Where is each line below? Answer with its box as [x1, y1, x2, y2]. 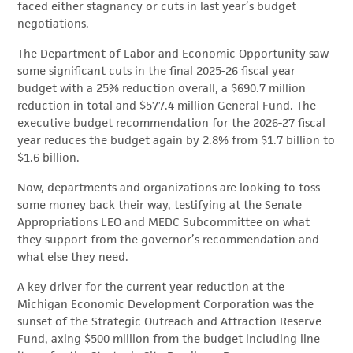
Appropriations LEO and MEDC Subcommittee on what [17, 215, 310, 229]
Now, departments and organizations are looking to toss [17, 180, 321, 195]
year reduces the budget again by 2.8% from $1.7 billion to [17, 133, 336, 147]
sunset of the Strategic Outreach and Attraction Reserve [17, 314, 322, 329]
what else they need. [17, 250, 129, 264]
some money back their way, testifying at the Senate [17, 198, 303, 212]
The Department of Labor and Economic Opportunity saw [17, 46, 329, 61]
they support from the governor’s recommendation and [17, 232, 320, 247]
